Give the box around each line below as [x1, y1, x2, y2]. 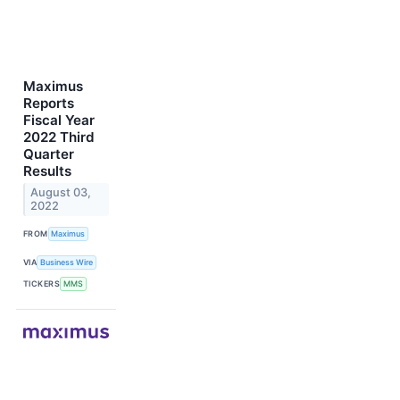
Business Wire [40, 257, 94, 268]
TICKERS [23, 279, 61, 289]
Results [23, 162, 71, 180]
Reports [23, 95, 74, 112]
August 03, [30, 186, 92, 200]
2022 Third [23, 129, 95, 146]
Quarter [23, 146, 74, 163]
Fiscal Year [23, 112, 95, 129]
